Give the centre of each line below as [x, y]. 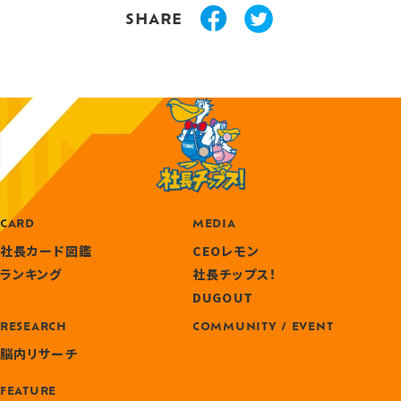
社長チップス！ [235, 274]
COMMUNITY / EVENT [263, 328]
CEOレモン [226, 251]
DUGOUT [223, 298]
